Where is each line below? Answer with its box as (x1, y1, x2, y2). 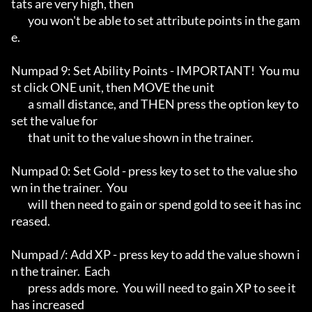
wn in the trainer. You (11, 180, 127, 196)
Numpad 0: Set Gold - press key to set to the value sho (11, 163, 297, 179)
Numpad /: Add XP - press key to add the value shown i (11, 247, 300, 263)
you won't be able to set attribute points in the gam (11, 13, 28, 29)
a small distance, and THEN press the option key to (11, 96, 28, 112)
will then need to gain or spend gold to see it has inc (11, 196, 28, 212)
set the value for (11, 113, 97, 129)
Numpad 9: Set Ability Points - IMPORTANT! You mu (11, 63, 299, 79)
